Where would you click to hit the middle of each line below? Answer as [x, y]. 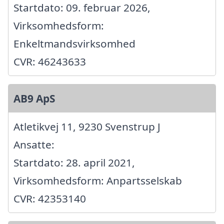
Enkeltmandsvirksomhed [74, 44]
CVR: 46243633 [50, 62]
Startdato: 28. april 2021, [74, 163]
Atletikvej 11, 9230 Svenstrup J [87, 127]
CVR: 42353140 [50, 199]
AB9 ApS [34, 99]
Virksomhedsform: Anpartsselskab [98, 181]
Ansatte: [34, 145]
